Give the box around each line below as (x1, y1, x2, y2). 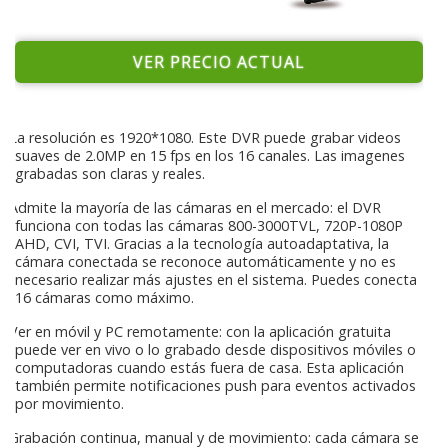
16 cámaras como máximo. (15, 287, 194, 307)
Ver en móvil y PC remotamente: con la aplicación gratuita (5, 321, 391, 341)
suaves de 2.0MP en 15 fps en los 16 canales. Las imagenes (15, 145, 405, 165)
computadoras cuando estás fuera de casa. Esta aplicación (15, 357, 404, 377)
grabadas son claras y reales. (15, 163, 205, 183)
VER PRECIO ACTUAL (133, 50, 305, 73)
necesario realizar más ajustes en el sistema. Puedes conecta (15, 269, 417, 289)
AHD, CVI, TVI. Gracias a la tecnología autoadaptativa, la (15, 233, 389, 253)
